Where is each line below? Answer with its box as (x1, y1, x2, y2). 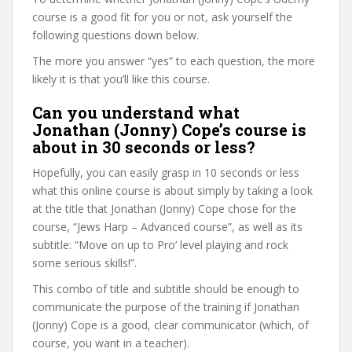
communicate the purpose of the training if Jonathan (32, 299, 299, 314)
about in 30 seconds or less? (32, 136, 255, 157)
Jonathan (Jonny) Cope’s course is (32, 119, 306, 140)
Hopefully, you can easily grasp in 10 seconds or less (32, 164, 299, 180)
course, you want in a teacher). (32, 335, 189, 350)
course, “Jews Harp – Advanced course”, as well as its (32, 218, 302, 234)
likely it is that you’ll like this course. (32, 71, 210, 86)
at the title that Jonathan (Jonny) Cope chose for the (32, 200, 296, 216)
